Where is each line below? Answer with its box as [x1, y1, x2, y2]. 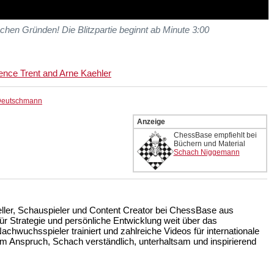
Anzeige [136, 117, 165, 127]
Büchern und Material [173, 139, 245, 149]
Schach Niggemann [173, 148, 240, 157]
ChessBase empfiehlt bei [173, 131, 257, 140]
